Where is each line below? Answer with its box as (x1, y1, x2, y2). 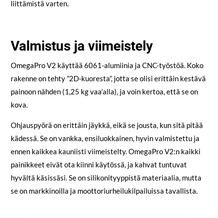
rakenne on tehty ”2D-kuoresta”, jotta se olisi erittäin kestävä (10, 74, 206, 83)
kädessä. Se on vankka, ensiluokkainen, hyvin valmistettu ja (10, 134, 200, 143)
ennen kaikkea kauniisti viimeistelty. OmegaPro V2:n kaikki (10, 147, 200, 156)
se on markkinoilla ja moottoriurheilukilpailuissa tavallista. (10, 186, 198, 196)
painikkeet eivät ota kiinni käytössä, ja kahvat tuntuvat (10, 160, 187, 169)
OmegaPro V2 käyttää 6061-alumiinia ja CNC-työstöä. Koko (10, 61, 203, 70)
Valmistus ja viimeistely (10, 38, 153, 54)
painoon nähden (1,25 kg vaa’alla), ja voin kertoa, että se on (10, 87, 198, 96)
